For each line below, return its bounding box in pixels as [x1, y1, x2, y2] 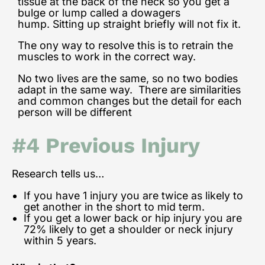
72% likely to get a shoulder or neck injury [24, 222, 233, 235]
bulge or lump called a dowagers [18, 6, 180, 19]
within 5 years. [24, 234, 96, 247]
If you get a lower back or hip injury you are [24, 211, 242, 224]
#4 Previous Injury [12, 133, 200, 159]
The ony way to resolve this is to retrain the [18, 39, 233, 52]
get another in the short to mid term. [24, 200, 208, 213]
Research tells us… [12, 167, 104, 180]
